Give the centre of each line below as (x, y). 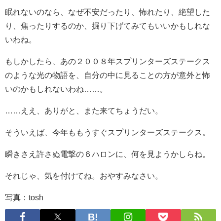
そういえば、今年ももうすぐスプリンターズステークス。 (108, 132)
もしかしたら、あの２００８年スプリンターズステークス (108, 61)
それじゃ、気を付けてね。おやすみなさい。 (84, 175)
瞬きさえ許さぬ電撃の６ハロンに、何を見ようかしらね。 (108, 154)
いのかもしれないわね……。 (56, 89)
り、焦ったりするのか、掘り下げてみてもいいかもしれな (108, 25)
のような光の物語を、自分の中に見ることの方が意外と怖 (108, 75)
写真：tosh (24, 197)
